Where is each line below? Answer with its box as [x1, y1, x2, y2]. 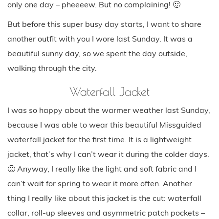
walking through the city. [7, 63, 97, 73]
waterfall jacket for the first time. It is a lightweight [7, 134, 192, 144]
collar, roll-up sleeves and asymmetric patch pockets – [7, 207, 205, 218]
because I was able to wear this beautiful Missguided [7, 119, 201, 130]
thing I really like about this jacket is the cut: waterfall [7, 193, 201, 203]
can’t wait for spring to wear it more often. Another [7, 178, 192, 188]
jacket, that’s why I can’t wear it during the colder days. [7, 149, 209, 159]
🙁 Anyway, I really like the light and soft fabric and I [7, 163, 197, 174]
